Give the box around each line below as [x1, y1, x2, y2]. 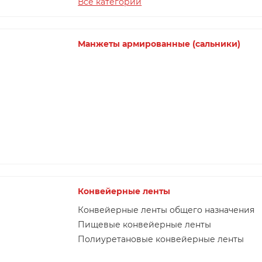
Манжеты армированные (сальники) [78, 38, 241, 49]
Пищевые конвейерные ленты [78, 219, 212, 230]
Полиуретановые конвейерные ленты [78, 233, 244, 244]
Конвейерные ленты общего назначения [78, 204, 255, 215]
